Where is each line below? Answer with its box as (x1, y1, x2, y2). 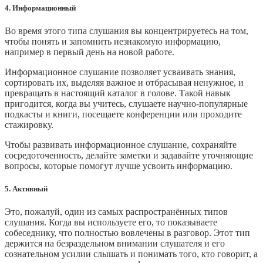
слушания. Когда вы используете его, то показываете (5, 217, 217, 228)
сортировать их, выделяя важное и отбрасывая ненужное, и (5, 77, 244, 87)
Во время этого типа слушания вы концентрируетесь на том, (5, 25, 248, 36)
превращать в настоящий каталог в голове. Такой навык (5, 87, 231, 98)
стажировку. (5, 119, 53, 130)
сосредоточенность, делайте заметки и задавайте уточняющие (5, 150, 253, 160)
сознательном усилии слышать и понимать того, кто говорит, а (5, 249, 258, 259)
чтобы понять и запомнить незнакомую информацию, (5, 36, 221, 46)
